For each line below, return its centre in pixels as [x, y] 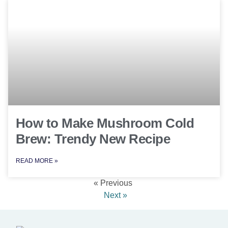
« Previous [113, 183]
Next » [115, 195]
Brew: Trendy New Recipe [93, 139]
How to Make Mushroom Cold [105, 123]
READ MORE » [37, 161]
